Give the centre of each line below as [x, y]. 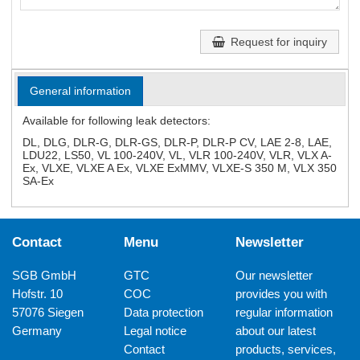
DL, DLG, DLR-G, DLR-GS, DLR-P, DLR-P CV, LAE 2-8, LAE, [177, 143]
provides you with [282, 293]
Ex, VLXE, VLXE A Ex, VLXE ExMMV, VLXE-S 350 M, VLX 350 [179, 168]
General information [80, 90]
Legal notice [155, 330]
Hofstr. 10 [38, 293]
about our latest [276, 330]
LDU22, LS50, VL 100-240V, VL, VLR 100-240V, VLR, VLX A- [177, 155]
